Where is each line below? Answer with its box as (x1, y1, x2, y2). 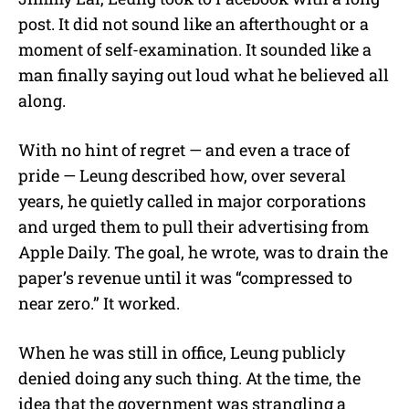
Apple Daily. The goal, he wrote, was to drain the (18, 240, 388, 263)
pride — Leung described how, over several (18, 163, 346, 186)
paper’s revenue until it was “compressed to (18, 266, 352, 288)
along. (18, 89, 66, 111)
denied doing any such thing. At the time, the (18, 366, 361, 389)
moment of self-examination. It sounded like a (18, 37, 372, 60)
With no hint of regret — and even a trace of (18, 138, 350, 161)
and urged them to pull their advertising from (18, 215, 369, 237)
